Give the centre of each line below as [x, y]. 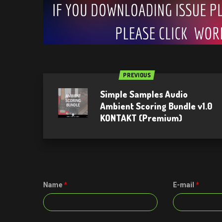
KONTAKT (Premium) [141, 118]
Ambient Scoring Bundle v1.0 [156, 106]
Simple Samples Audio [144, 94]
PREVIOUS [137, 75]
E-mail [184, 185]
